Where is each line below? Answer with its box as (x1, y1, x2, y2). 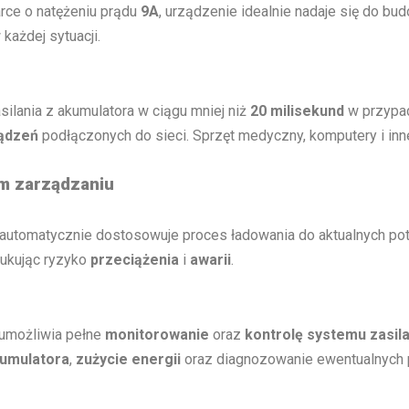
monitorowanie (105, 325, 209, 343)
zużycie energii (76, 350, 181, 368)
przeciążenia (90, 250, 179, 268)
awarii (190, 250, 231, 268)
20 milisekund (250, 101, 344, 120)
